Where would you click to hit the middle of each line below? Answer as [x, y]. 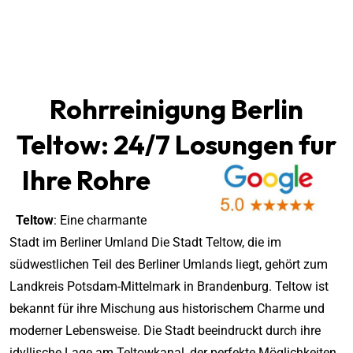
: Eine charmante [100, 220]
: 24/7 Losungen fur [219, 144]
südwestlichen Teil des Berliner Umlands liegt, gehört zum [169, 264]
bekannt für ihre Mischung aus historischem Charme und [167, 308]
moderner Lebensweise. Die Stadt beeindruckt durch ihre [165, 330]
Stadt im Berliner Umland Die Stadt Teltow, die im [145, 242]
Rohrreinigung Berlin [176, 109]
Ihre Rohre [93, 180]
